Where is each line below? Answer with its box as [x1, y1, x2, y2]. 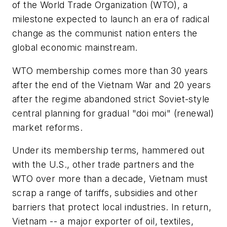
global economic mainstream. [12, 42, 138, 53]
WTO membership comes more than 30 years [12, 65, 208, 76]
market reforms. [12, 122, 83, 133]
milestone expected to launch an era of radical [12, 14, 210, 24]
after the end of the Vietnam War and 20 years [12, 79, 211, 90]
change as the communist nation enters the [12, 28, 198, 39]
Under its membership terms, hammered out [12, 145, 205, 156]
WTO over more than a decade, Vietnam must [12, 173, 208, 184]
